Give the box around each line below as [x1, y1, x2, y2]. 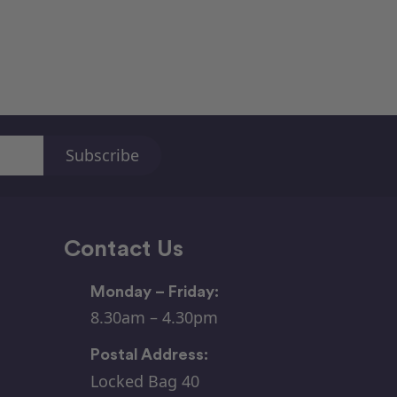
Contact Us [63, 233, 183, 261]
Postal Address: [90, 345, 208, 364]
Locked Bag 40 [90, 370, 199, 392]
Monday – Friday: [90, 281, 219, 300]
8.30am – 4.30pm [90, 307, 218, 329]
